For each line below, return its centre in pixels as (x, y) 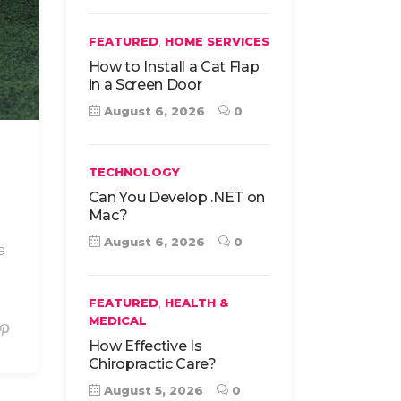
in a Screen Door (145, 85)
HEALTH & (196, 303)
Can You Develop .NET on (177, 197)
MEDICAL (117, 320)
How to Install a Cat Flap (174, 67)
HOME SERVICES (217, 41)
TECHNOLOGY (134, 172)
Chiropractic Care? (152, 364)
